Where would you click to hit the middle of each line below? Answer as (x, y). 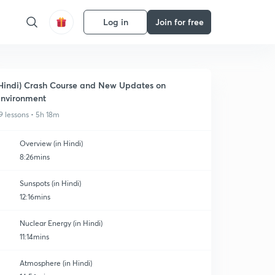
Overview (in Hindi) (51, 143)
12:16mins (35, 197)
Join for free (179, 22)
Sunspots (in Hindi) (50, 183)
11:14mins (34, 237)
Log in (115, 22)
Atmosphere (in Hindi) (56, 263)
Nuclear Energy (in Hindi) (61, 223)
